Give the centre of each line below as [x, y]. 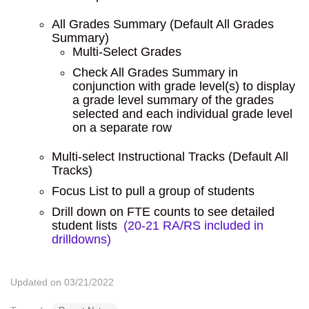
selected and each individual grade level [182, 114]
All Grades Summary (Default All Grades [163, 24]
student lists [86, 226]
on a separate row [122, 128]
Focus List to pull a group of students [153, 191]
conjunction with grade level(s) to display [184, 86]
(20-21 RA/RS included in [193, 226]
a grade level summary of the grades [173, 100]
